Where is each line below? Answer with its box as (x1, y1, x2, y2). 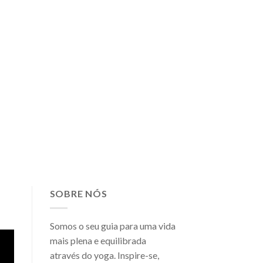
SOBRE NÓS (49, 188, 107, 199)
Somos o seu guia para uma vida (49, 220, 176, 231)
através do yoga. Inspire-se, (49, 249, 159, 261)
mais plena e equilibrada (49, 234, 146, 246)
